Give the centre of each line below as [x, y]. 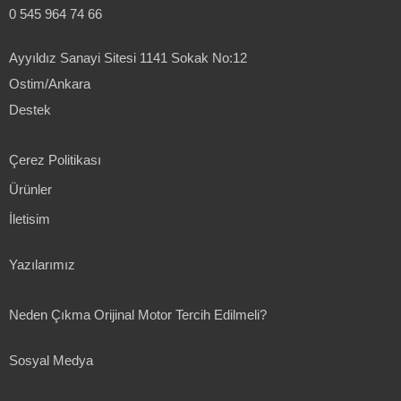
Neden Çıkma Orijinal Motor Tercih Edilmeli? [138, 315]
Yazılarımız [42, 264]
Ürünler [30, 189]
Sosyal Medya [51, 360]
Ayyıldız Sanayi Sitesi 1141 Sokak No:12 [128, 58]
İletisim [30, 219]
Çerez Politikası [55, 160]
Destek [30, 110]
